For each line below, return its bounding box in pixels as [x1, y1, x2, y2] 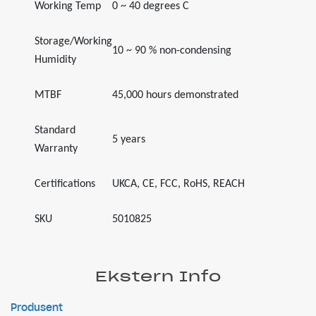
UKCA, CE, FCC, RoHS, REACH [112, 178, 245, 190]
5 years [112, 134, 145, 145]
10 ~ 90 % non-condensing [112, 45, 231, 56]
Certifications [35, 178, 95, 190]
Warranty [35, 143, 78, 154]
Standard [35, 125, 75, 136]
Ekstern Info [95, 267, 221, 286]
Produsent [11, 301, 63, 314]
